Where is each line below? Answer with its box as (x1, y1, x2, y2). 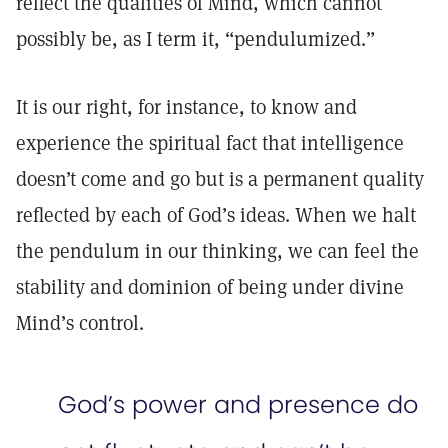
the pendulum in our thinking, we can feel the (16, 238, 419, 264)
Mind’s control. (16, 310, 144, 336)
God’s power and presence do (58, 388, 418, 421)
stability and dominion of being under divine (16, 274, 404, 300)
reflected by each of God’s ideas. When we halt (16, 202, 416, 228)
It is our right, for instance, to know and (16, 94, 357, 120)
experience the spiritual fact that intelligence (16, 130, 404, 156)
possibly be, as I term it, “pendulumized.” (16, 26, 380, 52)
